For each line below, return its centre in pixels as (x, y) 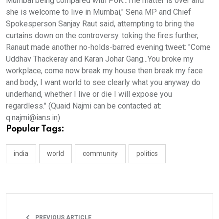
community (100, 153)
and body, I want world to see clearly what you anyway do (103, 82)
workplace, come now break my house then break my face (104, 70)
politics (147, 153)
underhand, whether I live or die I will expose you (89, 94)
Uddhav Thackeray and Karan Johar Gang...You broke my (100, 59)
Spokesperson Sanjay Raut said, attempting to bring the (100, 23)
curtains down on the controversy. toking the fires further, (102, 35)
